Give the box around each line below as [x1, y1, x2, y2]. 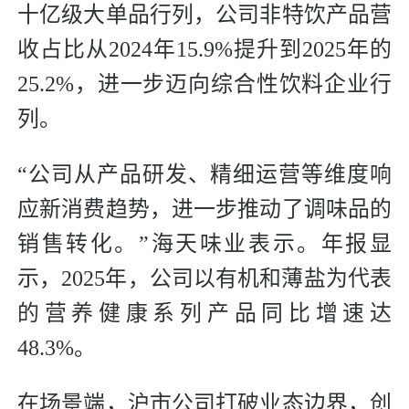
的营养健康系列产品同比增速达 [17, 301, 392, 326]
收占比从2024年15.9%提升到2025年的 [17, 37, 392, 62]
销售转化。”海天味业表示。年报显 [17, 232, 392, 257]
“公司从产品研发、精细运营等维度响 [17, 163, 392, 187]
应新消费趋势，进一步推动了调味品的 [17, 197, 392, 222]
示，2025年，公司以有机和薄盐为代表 [17, 267, 392, 291]
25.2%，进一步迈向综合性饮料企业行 [17, 72, 392, 97]
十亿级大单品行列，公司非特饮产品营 [17, 3, 392, 27]
